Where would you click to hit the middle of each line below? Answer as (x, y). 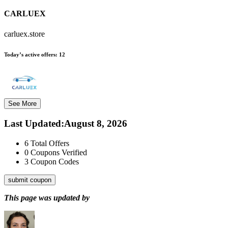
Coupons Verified (59, 153)
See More (22, 103)
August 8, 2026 (96, 124)
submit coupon (30, 180)
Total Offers (50, 144)
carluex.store (24, 34)
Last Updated (33, 124)
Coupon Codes (55, 162)
